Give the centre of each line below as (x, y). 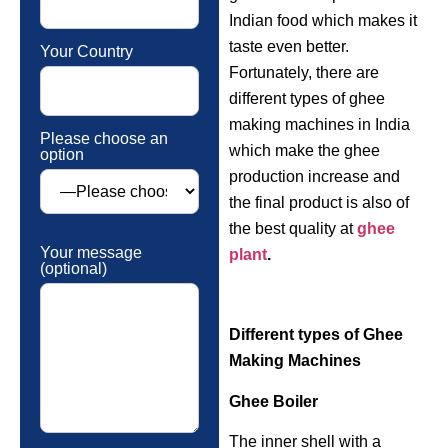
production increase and (314, 176)
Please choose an (104, 138)
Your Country (86, 51)
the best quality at (292, 228)
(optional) (73, 268)
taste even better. (288, 46)
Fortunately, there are (303, 72)
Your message (91, 252)
